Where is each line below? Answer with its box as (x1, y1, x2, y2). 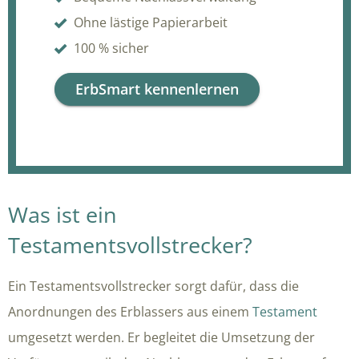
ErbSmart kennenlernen (75, 79, 239, 99)
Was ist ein (8, 199, 117, 229)
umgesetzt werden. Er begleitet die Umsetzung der (8, 328, 315, 346)
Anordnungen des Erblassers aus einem (8, 302, 252, 321)
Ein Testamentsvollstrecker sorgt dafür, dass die (8, 276, 299, 295)
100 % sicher (74, 38, 149, 57)
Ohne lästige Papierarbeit (74, 13, 228, 31)
